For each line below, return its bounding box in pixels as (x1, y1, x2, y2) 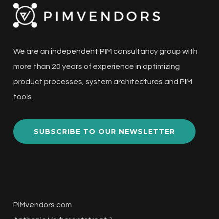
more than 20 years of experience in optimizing (13, 63, 180, 70)
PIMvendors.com (13, 201, 72, 209)
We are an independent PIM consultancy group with (13, 47, 197, 55)
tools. (13, 93, 33, 101)
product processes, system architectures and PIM (13, 78, 192, 86)
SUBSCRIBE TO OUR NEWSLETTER (33, 127, 175, 136)
